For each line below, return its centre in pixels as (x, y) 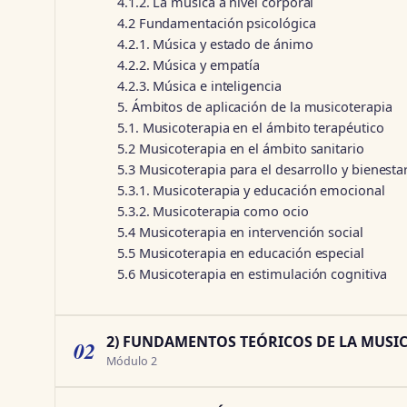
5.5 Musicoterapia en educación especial (241, 253)
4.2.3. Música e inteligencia (199, 86)
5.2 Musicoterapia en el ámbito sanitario (241, 149)
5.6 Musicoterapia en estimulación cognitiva (252, 274)
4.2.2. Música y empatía (189, 65)
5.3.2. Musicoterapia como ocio (213, 211)
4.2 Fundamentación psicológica (217, 23)
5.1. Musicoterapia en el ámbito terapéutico (251, 128)
